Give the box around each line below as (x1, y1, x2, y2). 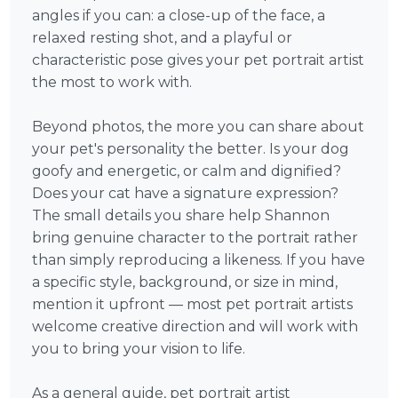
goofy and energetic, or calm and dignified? (32, 163, 342, 180)
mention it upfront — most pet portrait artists (32, 296, 354, 314)
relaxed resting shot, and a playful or (32, 29, 293, 47)
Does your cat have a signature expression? (32, 185, 339, 203)
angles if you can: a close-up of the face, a (32, 7, 326, 25)
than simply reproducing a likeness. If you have (32, 251, 366, 269)
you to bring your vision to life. (32, 340, 246, 358)
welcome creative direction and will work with (32, 318, 359, 336)
